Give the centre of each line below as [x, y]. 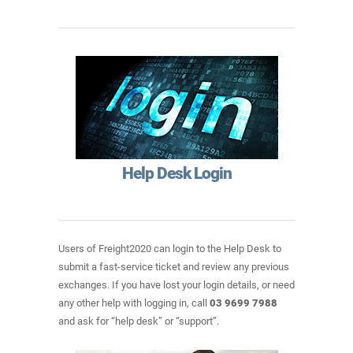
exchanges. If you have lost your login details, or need [176, 285]
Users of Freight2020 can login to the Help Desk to [170, 249]
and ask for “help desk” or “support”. [139, 321]
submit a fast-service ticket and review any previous [174, 267]
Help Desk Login [176, 173]
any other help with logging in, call [134, 303]
